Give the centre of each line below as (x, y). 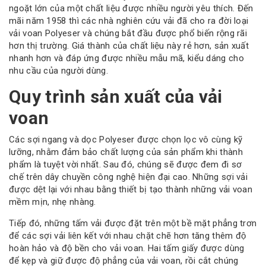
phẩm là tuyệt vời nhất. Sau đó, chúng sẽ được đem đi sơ (126, 164)
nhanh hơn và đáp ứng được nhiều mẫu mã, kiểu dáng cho (126, 58)
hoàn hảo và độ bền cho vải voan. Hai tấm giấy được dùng (127, 248)
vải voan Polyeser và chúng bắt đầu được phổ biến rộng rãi (128, 34)
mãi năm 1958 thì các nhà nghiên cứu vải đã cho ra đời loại (129, 21)
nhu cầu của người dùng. (58, 71)
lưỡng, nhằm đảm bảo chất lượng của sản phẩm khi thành (126, 152)
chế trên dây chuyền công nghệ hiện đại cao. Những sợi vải (129, 177)
